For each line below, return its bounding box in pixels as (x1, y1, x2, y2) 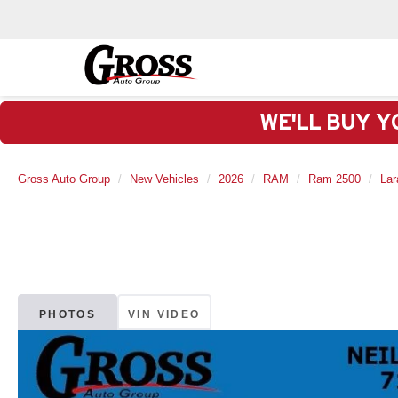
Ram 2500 (308, 172, 361, 186)
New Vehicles (130, 172, 199, 186)
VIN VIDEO (128, 308, 201, 322)
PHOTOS (38, 308, 97, 322)
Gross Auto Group (18, 172, 110, 186)
